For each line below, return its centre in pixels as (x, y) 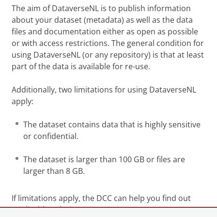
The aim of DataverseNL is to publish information (101, 8)
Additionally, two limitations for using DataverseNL (104, 90)
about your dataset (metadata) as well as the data (102, 20)
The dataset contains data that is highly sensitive (112, 125)
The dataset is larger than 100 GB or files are (104, 160)
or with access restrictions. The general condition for (108, 43)
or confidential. (51, 136)
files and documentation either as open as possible (105, 32)
